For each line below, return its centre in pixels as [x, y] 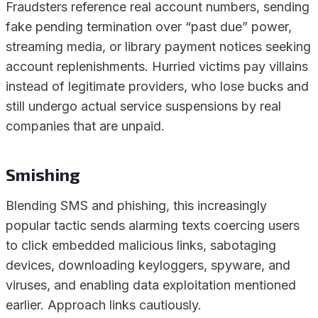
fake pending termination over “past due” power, [149, 27]
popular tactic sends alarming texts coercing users [153, 225]
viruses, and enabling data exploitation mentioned [151, 285]
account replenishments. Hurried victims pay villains [157, 66]
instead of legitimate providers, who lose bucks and [157, 86]
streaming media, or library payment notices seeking [158, 46]
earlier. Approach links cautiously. [104, 305]
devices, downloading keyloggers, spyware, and [148, 265]
